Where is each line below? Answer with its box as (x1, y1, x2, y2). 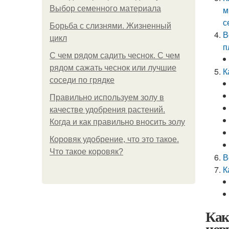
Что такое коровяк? (50, 147, 123, 156)
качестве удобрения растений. (50, 105, 165, 114)
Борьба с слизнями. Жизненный (50, 21, 171, 30)
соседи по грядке (50, 76, 114, 84)
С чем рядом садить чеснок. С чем (50, 51, 180, 60)
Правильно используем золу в (50, 93, 164, 102)
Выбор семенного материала (50, 4, 161, 13)
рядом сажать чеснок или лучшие (50, 63, 176, 72)
